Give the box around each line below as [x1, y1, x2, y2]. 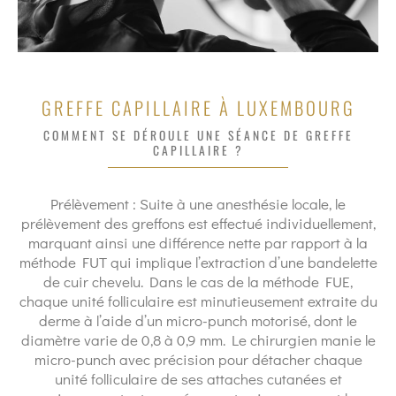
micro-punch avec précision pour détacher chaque [34, 349, 362, 369]
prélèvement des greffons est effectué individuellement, [20, 213, 376, 233]
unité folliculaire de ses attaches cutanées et [54, 369, 342, 389]
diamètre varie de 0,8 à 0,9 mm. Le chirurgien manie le [20, 330, 376, 350]
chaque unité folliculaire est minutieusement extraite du [19, 291, 377, 311]
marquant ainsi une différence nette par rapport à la [28, 232, 368, 253]
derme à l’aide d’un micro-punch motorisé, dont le [39, 310, 357, 331]
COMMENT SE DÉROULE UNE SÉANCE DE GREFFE [42, 126, 354, 144]
